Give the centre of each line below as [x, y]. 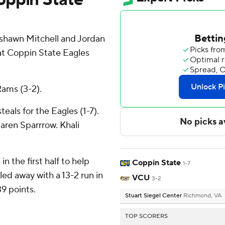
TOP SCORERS [146, 216]
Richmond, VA [202, 196]
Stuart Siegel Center [154, 196]
